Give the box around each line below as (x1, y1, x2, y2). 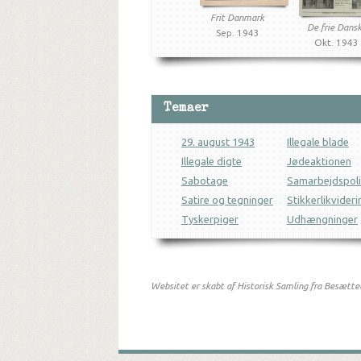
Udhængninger (287, 214, 358, 225)
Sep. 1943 (215, 27, 259, 38)
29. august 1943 (181, 136, 255, 147)
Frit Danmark (210, 12, 264, 23)
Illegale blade (287, 136, 349, 147)
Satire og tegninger (181, 194, 273, 205)
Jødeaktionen (287, 156, 351, 167)
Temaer (164, 102, 208, 115)
